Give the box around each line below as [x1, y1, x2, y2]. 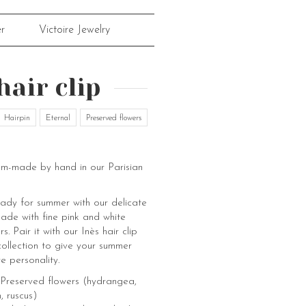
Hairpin [4, 114, 30, 122]
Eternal [46, 114, 70, 122]
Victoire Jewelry [38, 25, 110, 36]
